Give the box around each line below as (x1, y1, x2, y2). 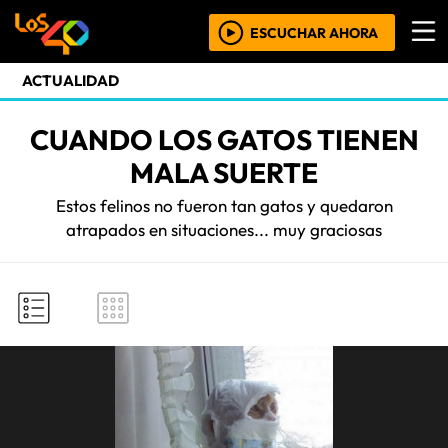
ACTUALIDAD (22, 71, 119, 90)
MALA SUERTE (130, 155, 318, 190)
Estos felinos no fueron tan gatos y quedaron (55, 195, 393, 216)
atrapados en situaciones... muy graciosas (66, 219, 382, 240)
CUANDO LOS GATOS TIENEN (29, 122, 419, 157)
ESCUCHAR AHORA (250, 24, 378, 42)
